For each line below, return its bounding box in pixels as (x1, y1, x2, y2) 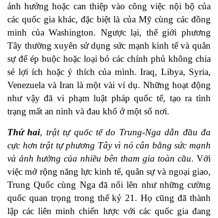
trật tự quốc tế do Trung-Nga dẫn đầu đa (46, 127, 211, 138)
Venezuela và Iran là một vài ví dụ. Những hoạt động (7, 80, 211, 91)
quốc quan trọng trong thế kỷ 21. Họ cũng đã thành (7, 193, 211, 203)
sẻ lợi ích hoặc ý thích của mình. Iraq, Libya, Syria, (7, 67, 211, 77)
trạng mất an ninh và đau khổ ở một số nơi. (7, 106, 169, 117)
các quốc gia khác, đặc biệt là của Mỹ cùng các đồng (7, 14, 211, 25)
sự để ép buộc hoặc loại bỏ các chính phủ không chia (7, 54, 211, 64)
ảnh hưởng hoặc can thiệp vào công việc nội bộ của (7, 1, 211, 12)
